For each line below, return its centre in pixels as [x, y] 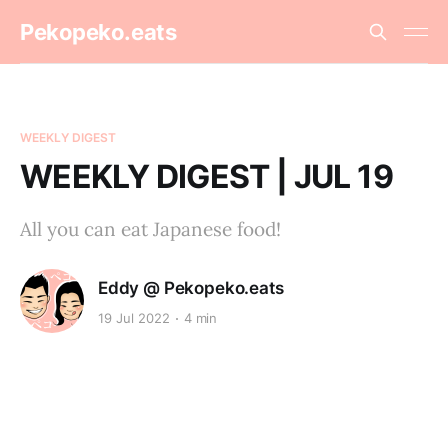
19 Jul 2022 [134, 318]
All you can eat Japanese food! [150, 229]
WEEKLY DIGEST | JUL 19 [206, 176]
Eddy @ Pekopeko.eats [191, 287]
